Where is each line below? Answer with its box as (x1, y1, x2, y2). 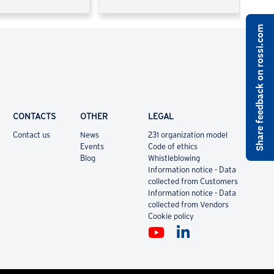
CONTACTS (12, 111, 56, 122)
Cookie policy (147, 212, 194, 221)
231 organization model (147, 130, 228, 140)
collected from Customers (147, 177, 238, 187)
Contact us (12, 130, 50, 140)
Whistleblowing (147, 154, 200, 163)
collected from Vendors (147, 200, 229, 210)
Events (80, 142, 105, 152)
